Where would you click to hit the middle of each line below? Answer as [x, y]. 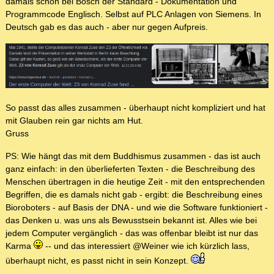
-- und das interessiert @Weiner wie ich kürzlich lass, [146, 246]
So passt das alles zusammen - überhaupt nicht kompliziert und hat [135, 107]
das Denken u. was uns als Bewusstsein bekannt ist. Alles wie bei [131, 220]
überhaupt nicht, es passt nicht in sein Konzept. [98, 260]
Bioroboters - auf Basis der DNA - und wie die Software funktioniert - [137, 207]
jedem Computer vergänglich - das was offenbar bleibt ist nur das [132, 233]
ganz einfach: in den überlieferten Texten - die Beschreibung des [130, 168]
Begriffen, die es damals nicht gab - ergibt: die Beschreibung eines [134, 194]
